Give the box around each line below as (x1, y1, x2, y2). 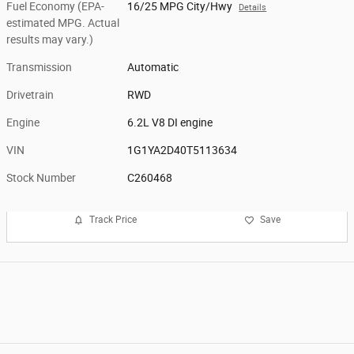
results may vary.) (6, 32, 93, 46)
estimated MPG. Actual (6, 16, 119, 29)
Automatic (127, 60, 179, 73)
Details (239, 2, 267, 13)
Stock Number (6, 171, 76, 184)
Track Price (89, 214, 137, 226)
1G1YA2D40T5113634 (127, 143, 238, 156)
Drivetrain (6, 88, 54, 101)
